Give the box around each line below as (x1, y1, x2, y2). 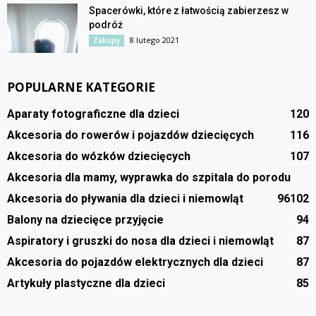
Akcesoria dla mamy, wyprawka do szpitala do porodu (7, 170, 291, 184)
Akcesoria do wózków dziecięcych (7, 149, 190, 163)
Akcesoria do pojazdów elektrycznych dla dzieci (7, 255, 263, 269)
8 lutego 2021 (130, 34, 179, 45)
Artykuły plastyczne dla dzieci (7, 276, 165, 290)
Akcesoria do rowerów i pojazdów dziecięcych (7, 128, 254, 142)
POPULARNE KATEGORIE (7, 78, 155, 95)
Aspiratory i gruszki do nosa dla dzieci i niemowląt (7, 233, 274, 248)
